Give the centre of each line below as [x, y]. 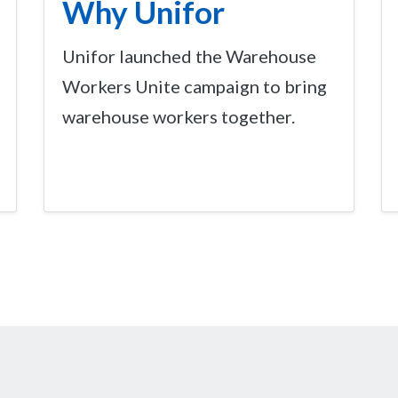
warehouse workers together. [178, 116]
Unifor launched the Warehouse [189, 56]
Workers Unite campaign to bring [194, 86]
